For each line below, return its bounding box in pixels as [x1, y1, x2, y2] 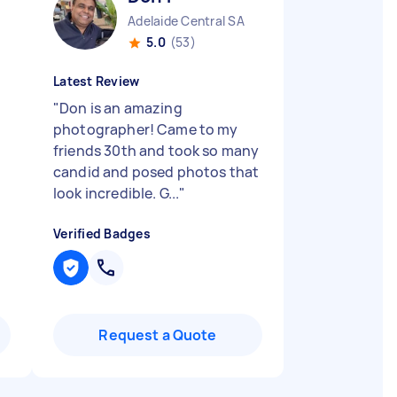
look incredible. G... [53, 183, 180, 203]
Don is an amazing [59, 98, 183, 118]
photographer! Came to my [53, 120, 238, 139]
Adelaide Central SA [128, 12, 245, 29]
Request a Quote [98, 325, 217, 345]
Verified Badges [53, 225, 151, 242]
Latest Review [53, 73, 140, 90]
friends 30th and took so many [53, 141, 260, 160]
